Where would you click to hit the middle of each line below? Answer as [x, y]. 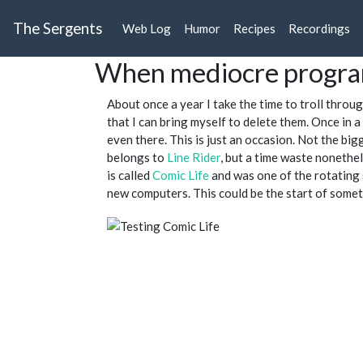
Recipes [254, 29]
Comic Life [181, 175]
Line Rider [194, 158]
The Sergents [58, 28]
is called [130, 175]
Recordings [319, 29]
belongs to [137, 158]
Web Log [147, 29]
